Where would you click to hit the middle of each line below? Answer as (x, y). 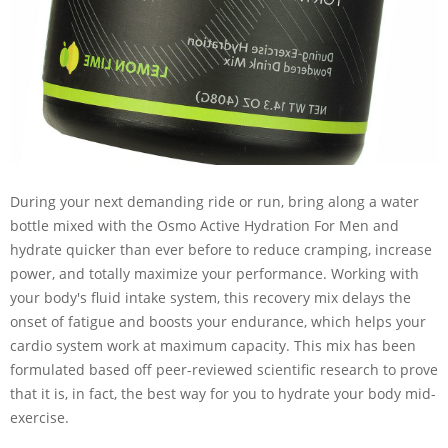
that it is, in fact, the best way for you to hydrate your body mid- (223, 394)
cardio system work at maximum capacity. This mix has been (213, 346)
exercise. (39, 418)
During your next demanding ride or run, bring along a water (214, 202)
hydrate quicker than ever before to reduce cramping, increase (221, 250)
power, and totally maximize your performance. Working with (214, 274)
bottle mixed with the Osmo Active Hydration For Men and (204, 226)
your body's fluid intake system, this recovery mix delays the (210, 298)
